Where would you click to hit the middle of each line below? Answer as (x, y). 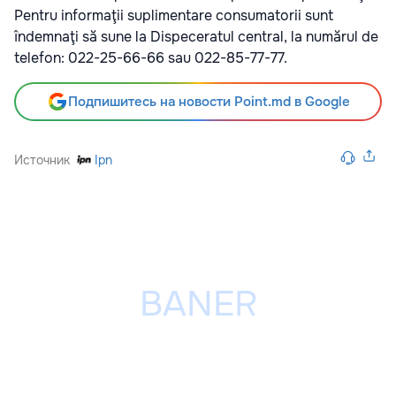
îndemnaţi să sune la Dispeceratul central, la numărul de (196, 37)
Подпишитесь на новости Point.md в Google (209, 102)
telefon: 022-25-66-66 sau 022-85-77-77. (151, 58)
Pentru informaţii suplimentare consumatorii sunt (174, 16)
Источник (42, 160)
